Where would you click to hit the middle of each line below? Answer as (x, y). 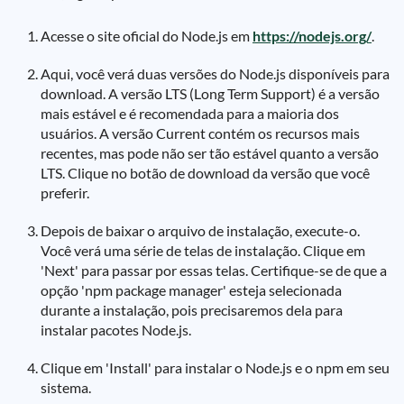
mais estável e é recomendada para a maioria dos (190, 113)
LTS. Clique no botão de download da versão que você (205, 173)
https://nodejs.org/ (312, 36)
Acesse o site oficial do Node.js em (147, 36)
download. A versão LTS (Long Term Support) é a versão (210, 93)
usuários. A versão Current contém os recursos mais (200, 133)
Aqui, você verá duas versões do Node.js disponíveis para (215, 73)
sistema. (66, 387)
